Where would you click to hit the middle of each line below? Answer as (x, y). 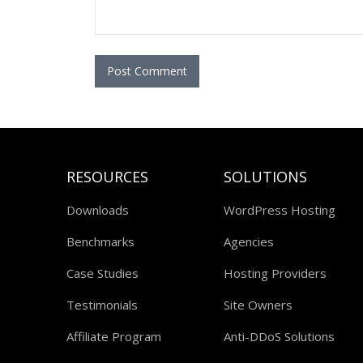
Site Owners (258, 305)
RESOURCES (107, 177)
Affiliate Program (114, 336)
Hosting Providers (275, 273)
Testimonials (102, 305)
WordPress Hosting (280, 210)
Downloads (98, 210)
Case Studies (102, 273)
